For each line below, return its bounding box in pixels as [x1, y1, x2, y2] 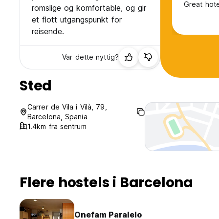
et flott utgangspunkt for [32, 15, 122, 25]
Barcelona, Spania [27, 112, 88, 121]
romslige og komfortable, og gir [32, 3, 146, 13]
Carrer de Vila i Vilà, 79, [27, 103, 107, 111]
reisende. [32, 26, 64, 37]
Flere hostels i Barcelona [20, 173, 193, 193]
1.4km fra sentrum [27, 122, 87, 131]
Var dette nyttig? [62, 53, 119, 62]
